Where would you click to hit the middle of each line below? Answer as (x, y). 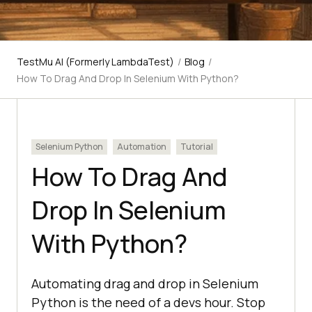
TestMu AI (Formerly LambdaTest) (95, 62)
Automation (142, 147)
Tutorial (197, 147)
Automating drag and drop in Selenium (145, 284)
